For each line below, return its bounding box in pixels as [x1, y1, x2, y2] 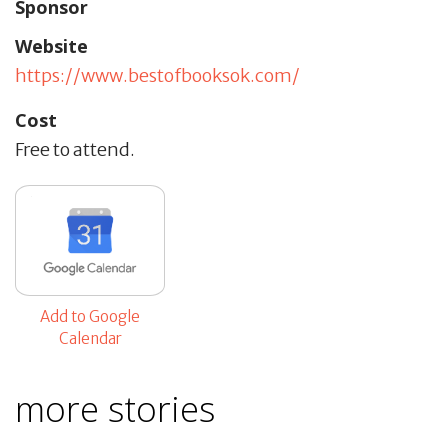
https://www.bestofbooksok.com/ [15, 63, 300, 87]
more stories [15, 384, 215, 432]
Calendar [58, 328, 122, 348]
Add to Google [40, 306, 140, 326]
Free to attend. [15, 137, 135, 161]
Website [15, 33, 88, 58]
